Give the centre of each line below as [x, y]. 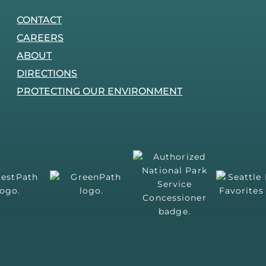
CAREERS [40, 37]
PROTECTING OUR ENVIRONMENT [100, 91]
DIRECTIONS [47, 73]
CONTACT [39, 20]
